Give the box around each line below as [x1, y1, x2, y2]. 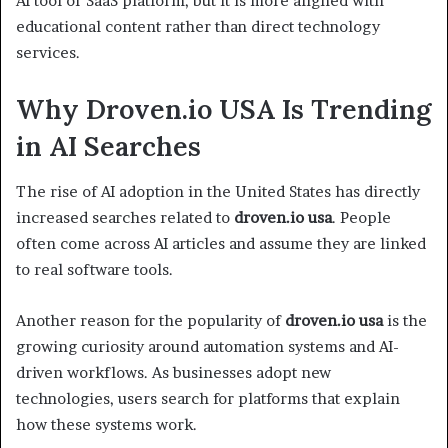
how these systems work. [16, 414, 197, 434]
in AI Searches [16, 129, 201, 164]
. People [332, 207, 391, 227]
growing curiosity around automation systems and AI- [16, 336, 399, 356]
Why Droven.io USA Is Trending [16, 92, 431, 127]
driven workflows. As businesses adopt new [16, 362, 331, 382]
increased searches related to [16, 207, 234, 227]
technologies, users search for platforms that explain [16, 388, 400, 408]
